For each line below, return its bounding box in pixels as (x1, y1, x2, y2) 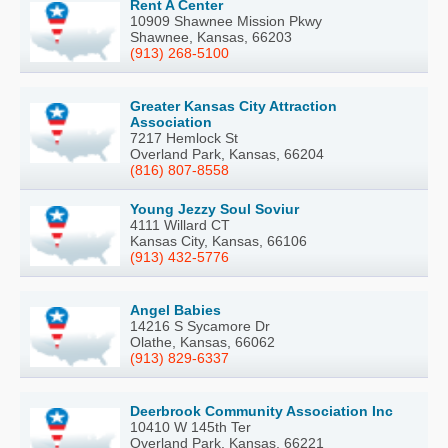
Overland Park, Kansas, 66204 (130, 145, 324, 162)
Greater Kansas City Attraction (130, 97, 337, 114)
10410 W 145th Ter (130, 418, 251, 435)
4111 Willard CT (130, 216, 230, 233)
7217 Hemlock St (130, 129, 238, 146)
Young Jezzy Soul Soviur (130, 200, 299, 217)
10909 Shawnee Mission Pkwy (130, 12, 322, 29)
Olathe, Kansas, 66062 (130, 333, 275, 350)
